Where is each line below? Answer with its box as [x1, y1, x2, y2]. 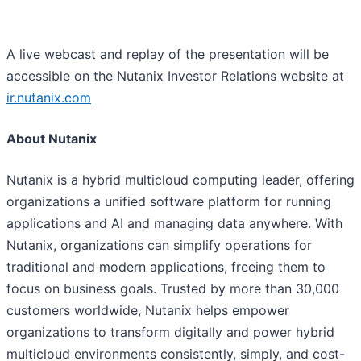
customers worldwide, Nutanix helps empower [6, 302, 289, 319]
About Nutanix [6, 131, 97, 147]
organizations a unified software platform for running [6, 193, 331, 210]
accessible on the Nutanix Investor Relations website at [6, 68, 344, 85]
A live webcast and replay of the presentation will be [6, 46, 329, 63]
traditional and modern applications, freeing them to [6, 259, 326, 276]
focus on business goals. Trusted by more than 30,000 [6, 280, 339, 297]
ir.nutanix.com [6, 89, 91, 106]
